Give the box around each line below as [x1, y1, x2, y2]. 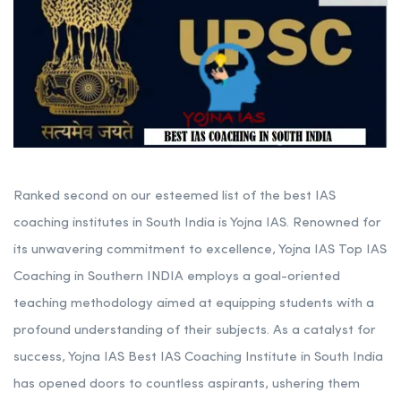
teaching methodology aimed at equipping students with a [13, 297, 374, 311]
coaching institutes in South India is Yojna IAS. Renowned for [13, 217, 381, 231]
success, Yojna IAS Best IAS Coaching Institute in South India [13, 351, 383, 365]
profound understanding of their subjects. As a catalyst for [13, 324, 376, 338]
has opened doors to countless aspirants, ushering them [13, 378, 360, 392]
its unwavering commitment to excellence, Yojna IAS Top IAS [13, 243, 387, 258]
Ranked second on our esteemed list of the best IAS [13, 190, 336, 204]
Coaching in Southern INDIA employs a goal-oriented [13, 270, 340, 285]
